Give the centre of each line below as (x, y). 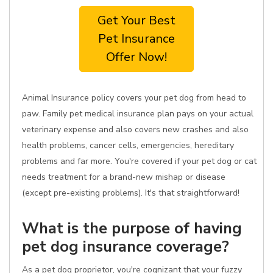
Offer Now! (136, 57)
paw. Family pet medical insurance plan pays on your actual (138, 114)
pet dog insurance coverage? (126, 246)
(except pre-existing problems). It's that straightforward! (131, 193)
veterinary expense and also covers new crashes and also (135, 129)
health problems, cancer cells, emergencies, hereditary (128, 145)
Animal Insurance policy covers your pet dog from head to (134, 98)
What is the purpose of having (132, 228)
